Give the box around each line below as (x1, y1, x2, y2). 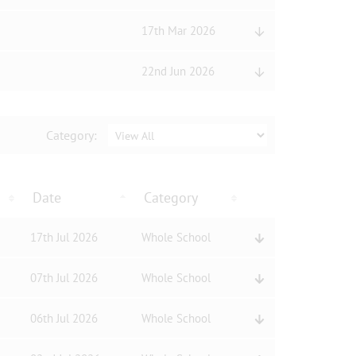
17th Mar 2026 (141, 23, 215, 38)
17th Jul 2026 (29, 230, 98, 245)
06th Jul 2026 (29, 311, 98, 326)
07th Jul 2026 (29, 270, 98, 285)
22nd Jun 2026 (141, 64, 215, 79)
